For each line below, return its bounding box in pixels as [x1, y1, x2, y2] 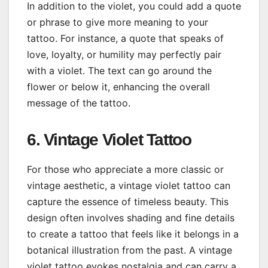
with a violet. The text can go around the [27, 65, 212, 77]
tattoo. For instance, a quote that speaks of [27, 32, 224, 45]
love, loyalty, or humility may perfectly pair [27, 48, 221, 61]
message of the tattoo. [27, 97, 130, 109]
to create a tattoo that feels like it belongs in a [27, 228, 239, 240]
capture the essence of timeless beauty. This [27, 196, 229, 208]
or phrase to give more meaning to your [27, 16, 208, 29]
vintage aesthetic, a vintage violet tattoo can [27, 179, 230, 192]
